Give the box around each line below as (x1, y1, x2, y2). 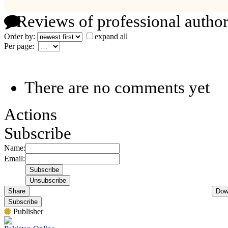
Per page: (4, 41, 38, 50)
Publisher (11, 207, 43, 216)
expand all (95, 32, 128, 41)
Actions (4, 105, 57, 124)
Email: (4, 154, 25, 163)
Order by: (4, 32, 37, 41)
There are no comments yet (24, 78, 210, 97)
